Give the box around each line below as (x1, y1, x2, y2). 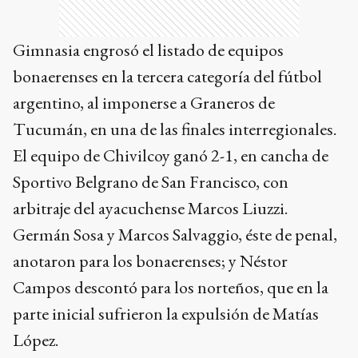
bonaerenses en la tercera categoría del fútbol (13, 65, 322, 89)
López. (13, 328, 58, 352)
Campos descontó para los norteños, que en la (13, 276, 328, 300)
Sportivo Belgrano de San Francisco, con (13, 170, 288, 194)
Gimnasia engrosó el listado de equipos (13, 38, 284, 62)
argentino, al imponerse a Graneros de (13, 91, 275, 115)
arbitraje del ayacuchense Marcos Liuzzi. (13, 197, 288, 221)
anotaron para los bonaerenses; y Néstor (13, 249, 288, 273)
